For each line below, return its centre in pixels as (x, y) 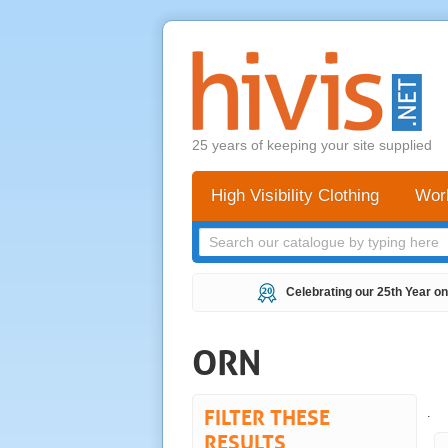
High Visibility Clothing (295, 195)
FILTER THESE (267, 417)
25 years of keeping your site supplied (312, 145)
